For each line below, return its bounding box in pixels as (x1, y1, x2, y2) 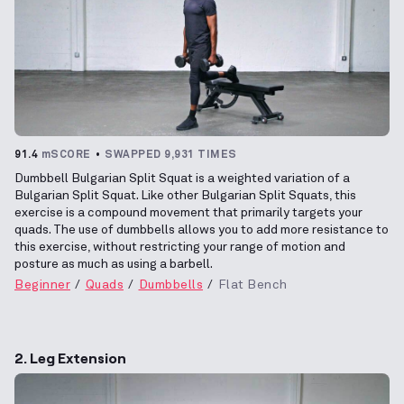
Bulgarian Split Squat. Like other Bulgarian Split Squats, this (14, 188, 356, 202)
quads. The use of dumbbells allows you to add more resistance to (14, 223, 389, 236)
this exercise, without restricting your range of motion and (14, 240, 345, 253)
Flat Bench (217, 278, 288, 291)
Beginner (14, 278, 70, 291)
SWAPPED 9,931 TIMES (105, 149, 237, 161)
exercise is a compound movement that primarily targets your (14, 206, 363, 219)
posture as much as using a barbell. (14, 257, 213, 271)
